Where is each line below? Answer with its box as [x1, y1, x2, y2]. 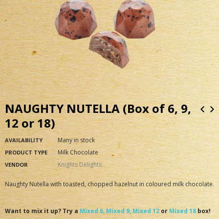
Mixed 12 [132, 207, 159, 215]
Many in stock [58, 136, 95, 144]
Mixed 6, [80, 207, 105, 215]
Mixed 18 [169, 207, 196, 215]
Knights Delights [58, 160, 102, 169]
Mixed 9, [106, 207, 131, 215]
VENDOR [5, 161, 28, 168]
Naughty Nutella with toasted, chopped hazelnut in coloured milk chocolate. [5, 180, 214, 188]
